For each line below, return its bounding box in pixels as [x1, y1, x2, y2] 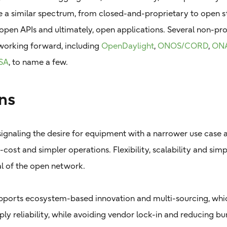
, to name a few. [9, 57, 68, 67]
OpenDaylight [101, 41, 155, 51]
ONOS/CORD [158, 41, 209, 51]
